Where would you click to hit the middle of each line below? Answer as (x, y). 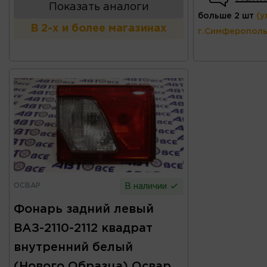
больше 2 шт (226, 16)
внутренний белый (73, 247)
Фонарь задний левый (84, 209)
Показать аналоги (99, 7)
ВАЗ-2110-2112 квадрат (83, 228)
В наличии (147, 186)
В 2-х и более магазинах (99, 28)
